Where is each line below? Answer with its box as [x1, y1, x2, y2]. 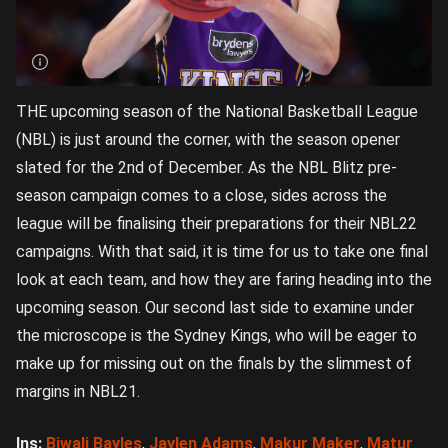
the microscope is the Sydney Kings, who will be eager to [16, 326, 417, 346]
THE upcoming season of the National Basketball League [16, 102, 418, 122]
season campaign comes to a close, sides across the [16, 186, 387, 206]
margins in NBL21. [16, 382, 140, 402]
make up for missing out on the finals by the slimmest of [16, 354, 412, 374]
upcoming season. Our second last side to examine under [16, 298, 414, 318]
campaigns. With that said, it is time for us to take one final [16, 242, 428, 262]
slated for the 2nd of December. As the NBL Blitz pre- [16, 158, 397, 178]
